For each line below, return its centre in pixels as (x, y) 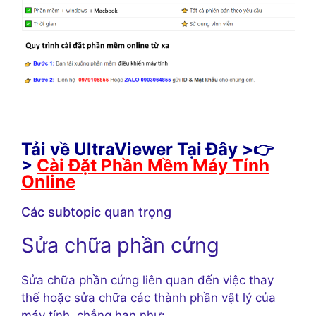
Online (48, 181)
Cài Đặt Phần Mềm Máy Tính (153, 165)
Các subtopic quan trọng (96, 212)
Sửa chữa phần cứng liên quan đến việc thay (147, 280)
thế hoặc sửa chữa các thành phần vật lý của (148, 297)
